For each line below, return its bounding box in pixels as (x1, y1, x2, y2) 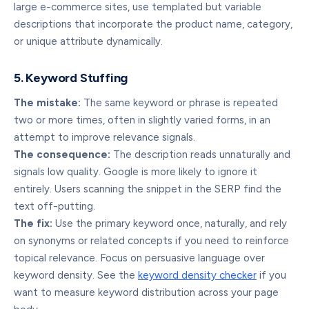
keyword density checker (138, 269, 257, 281)
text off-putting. (14, 200, 95, 212)
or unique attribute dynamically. (14, 35, 163, 48)
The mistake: (14, 97, 81, 109)
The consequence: (14, 148, 110, 161)
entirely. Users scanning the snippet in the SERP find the (14, 183, 281, 195)
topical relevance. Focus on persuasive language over (14, 252, 265, 264)
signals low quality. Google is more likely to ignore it (14, 166, 257, 178)
